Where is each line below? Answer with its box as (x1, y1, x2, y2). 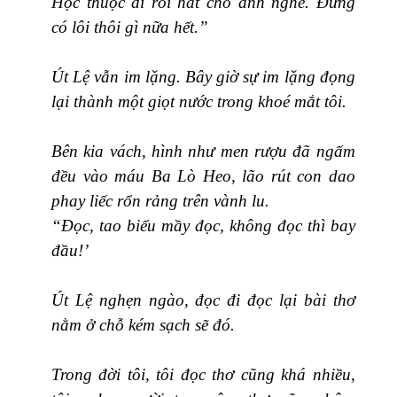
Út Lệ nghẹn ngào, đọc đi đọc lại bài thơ (51, 290, 355, 309)
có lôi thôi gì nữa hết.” (51, 17, 208, 36)
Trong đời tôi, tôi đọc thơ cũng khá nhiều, (51, 364, 355, 384)
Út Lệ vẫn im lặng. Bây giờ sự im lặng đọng (51, 66, 355, 86)
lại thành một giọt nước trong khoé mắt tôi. (51, 91, 346, 111)
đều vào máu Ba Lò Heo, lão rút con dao (51, 166, 355, 185)
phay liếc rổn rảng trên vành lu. (51, 191, 269, 210)
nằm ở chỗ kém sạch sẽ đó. (51, 315, 235, 334)
